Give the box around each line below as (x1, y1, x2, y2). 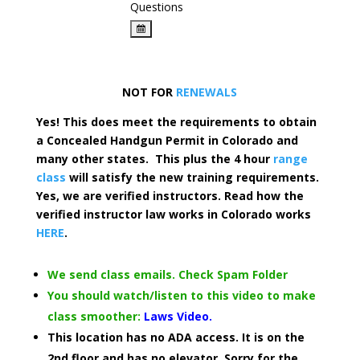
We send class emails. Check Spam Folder (47, 267, 288, 282)
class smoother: (47, 309, 141, 324)
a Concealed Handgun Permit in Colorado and (35, 133, 298, 148)
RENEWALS (176, 84, 238, 100)
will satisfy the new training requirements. (65, 170, 319, 185)
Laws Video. (143, 309, 215, 324)
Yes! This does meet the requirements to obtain (35, 114, 317, 129)
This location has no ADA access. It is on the (47, 329, 305, 345)
